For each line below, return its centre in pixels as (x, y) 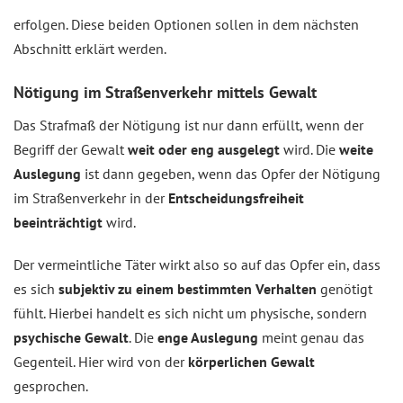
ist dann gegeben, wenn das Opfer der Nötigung (231, 174)
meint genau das (311, 338)
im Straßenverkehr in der (91, 198)
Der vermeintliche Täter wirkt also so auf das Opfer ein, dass (197, 265)
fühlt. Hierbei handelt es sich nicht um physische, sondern (190, 313)
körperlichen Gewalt (251, 362)
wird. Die (309, 150)
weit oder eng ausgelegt (204, 150)
